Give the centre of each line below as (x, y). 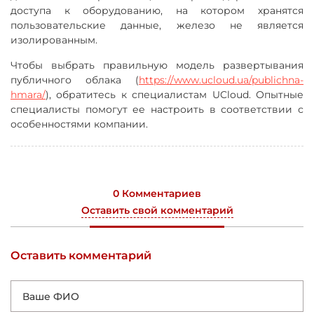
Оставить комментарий (81, 255)
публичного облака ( (75, 80)
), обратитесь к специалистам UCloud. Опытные (175, 95)
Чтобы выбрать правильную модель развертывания (157, 65)
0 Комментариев (157, 193)
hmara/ (28, 95)
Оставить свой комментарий (157, 210)
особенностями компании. (79, 124)
